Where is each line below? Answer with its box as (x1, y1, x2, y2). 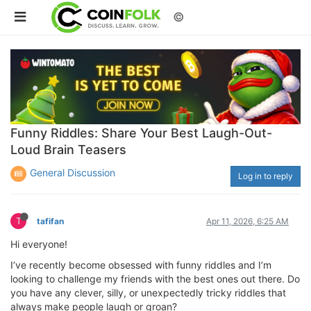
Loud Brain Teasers (10, 142, 126, 157)
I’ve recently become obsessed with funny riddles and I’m (10, 258, 271, 271)
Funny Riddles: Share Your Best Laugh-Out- (10, 125, 272, 140)
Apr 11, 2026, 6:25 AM (206, 215, 289, 226)
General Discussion (30, 166, 115, 178)
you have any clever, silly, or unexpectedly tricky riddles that (10, 286, 286, 299)
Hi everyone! (10, 237, 67, 250)
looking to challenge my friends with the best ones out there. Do (10, 272, 300, 285)
